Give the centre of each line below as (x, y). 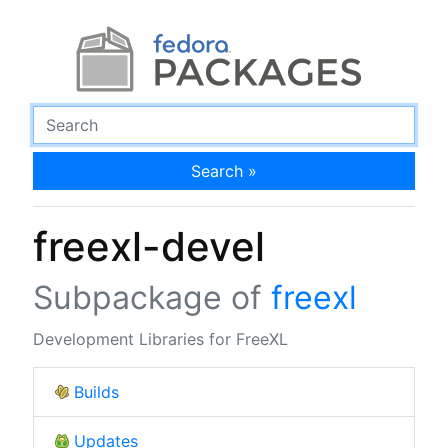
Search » (224, 170)
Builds (96, 391)
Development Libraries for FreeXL (160, 338)
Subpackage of (151, 297)
